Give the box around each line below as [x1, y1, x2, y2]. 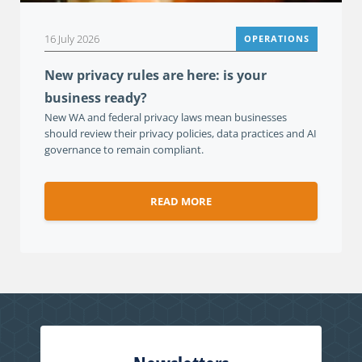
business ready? [44, 89, 147, 107]
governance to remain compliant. [44, 142, 204, 158]
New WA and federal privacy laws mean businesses [44, 110, 287, 125]
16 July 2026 [44, 32, 99, 47]
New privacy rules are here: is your [44, 66, 267, 85]
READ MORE [150, 194, 212, 209]
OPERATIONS [244, 32, 309, 45]
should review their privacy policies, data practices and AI [44, 126, 317, 141]
